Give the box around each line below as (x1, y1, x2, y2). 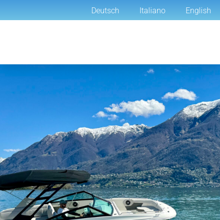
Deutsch (91, 6, 119, 16)
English (186, 6, 211, 16)
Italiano (139, 6, 165, 16)
